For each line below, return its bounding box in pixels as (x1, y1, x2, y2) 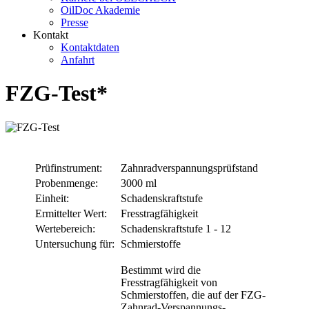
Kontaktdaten (61, 41, 119, 53)
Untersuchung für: (35, 237, 114, 250)
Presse (61, 17, 88, 28)
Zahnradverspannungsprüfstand (121, 161, 258, 174)
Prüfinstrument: (35, 161, 102, 174)
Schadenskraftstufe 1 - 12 (121, 222, 231, 235)
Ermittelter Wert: (35, 207, 107, 219)
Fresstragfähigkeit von (121, 276, 217, 288)
